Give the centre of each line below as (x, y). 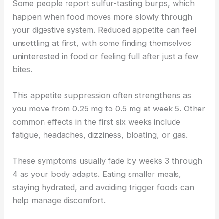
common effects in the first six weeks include (97, 122)
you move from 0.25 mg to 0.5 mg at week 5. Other (109, 109)
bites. (22, 69)
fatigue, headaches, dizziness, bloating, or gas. (100, 135)
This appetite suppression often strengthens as (102, 96)
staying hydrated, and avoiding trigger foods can (103, 187)
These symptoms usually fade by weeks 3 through (108, 161)
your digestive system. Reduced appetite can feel (104, 30)
